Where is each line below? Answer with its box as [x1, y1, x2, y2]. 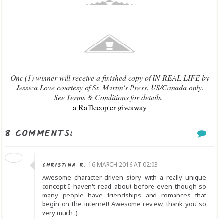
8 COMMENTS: [5, 127, 73, 141]
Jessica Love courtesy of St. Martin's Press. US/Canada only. [15, 82, 204, 92]
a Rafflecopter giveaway [72, 102, 147, 112]
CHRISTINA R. [42, 160, 86, 170]
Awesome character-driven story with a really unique [42, 173, 206, 182]
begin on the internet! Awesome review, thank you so [42, 199, 206, 208]
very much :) [42, 208, 78, 217]
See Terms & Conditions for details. [53, 92, 163, 102]
